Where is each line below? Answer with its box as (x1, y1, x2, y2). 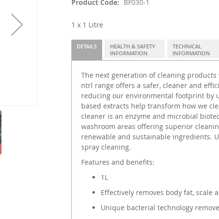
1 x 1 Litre (71, 20, 103, 29)
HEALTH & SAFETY (109, 42, 155, 50)
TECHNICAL (173, 42, 202, 50)
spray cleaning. (81, 142, 131, 152)
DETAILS (76, 42, 97, 50)
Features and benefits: (81, 157, 154, 167)
